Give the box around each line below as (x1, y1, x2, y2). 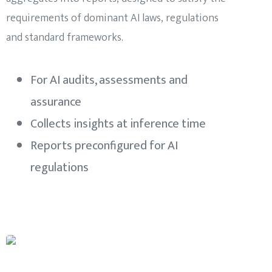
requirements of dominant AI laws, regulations (6, 9, 219, 28)
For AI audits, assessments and (30, 70, 188, 91)
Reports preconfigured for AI (30, 135, 178, 157)
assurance (30, 92, 81, 113)
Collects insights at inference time (30, 114, 206, 135)
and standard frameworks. (6, 29, 123, 47)
